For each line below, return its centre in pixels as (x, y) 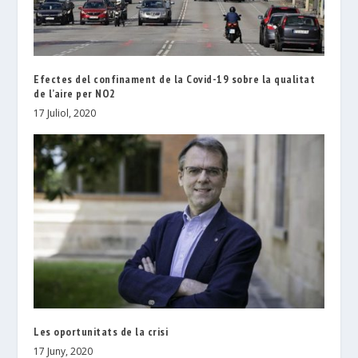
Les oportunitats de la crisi (101, 331)
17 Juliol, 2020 (65, 113)
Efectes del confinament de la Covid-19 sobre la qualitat (175, 79)
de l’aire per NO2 (75, 93)
